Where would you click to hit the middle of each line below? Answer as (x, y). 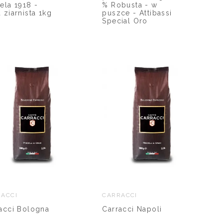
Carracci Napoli (132, 209)
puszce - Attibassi (137, 13)
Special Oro (125, 21)
